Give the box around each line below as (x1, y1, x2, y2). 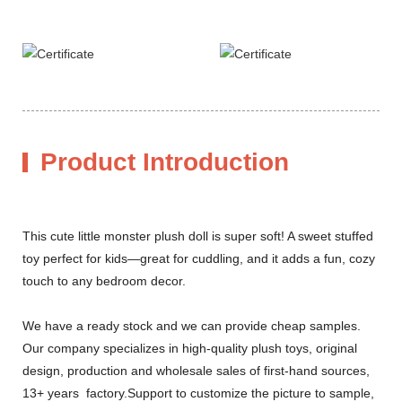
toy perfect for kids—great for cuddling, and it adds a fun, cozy (22, 250, 375, 266)
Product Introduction (40, 147, 289, 176)
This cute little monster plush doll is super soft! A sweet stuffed (22, 228, 373, 243)
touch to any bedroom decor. (22, 273, 186, 288)
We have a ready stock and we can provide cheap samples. (22, 318, 361, 333)
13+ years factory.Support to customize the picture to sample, (22, 385, 374, 400)
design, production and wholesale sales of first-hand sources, (22, 363, 370, 378)
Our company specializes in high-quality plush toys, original (22, 340, 357, 355)
